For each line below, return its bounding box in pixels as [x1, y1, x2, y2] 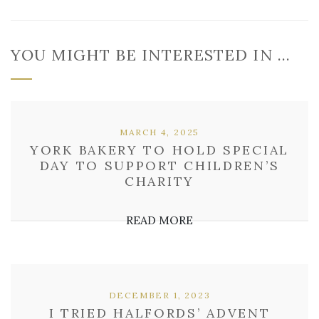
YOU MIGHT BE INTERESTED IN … [11, 45, 291, 65]
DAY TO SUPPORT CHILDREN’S [39, 157, 280, 174]
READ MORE [126, 213, 193, 227]
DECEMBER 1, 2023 [108, 290, 211, 300]
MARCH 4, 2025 [119, 127, 200, 137]
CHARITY [125, 173, 194, 189]
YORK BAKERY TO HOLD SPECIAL [30, 142, 289, 158]
